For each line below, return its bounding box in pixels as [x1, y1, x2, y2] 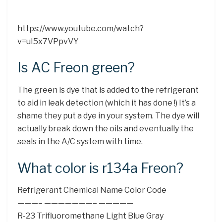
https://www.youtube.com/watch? [17, 23, 144, 33]
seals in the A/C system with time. [17, 137, 143, 147]
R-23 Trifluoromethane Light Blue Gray [17, 211, 164, 221]
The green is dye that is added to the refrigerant [17, 85, 199, 95]
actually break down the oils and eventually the [17, 124, 194, 134]
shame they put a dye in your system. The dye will [17, 111, 199, 121]
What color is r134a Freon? [17, 160, 183, 176]
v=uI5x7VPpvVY [17, 36, 79, 46]
